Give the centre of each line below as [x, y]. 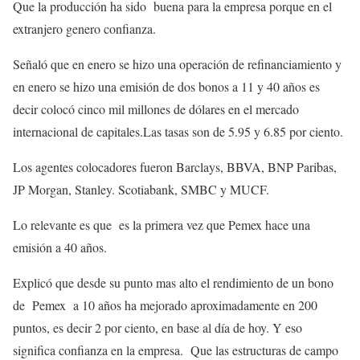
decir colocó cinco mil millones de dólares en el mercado [156, 108]
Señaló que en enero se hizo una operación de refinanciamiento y [177, 63]
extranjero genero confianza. [84, 28]
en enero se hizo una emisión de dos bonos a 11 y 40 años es [166, 86]
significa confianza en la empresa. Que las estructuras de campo [176, 350]
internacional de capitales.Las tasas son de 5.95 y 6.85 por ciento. [178, 131]
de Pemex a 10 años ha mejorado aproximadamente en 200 [165, 305]
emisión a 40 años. [60, 247]
